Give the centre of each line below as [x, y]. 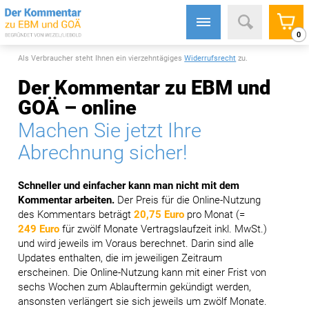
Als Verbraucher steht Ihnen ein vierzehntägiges [101, 58]
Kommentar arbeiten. [67, 200]
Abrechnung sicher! [103, 152]
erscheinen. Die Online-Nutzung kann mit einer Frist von [142, 272]
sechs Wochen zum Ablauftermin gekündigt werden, [135, 287]
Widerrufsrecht [210, 58]
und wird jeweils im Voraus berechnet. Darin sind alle [136, 243]
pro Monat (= [215, 214]
